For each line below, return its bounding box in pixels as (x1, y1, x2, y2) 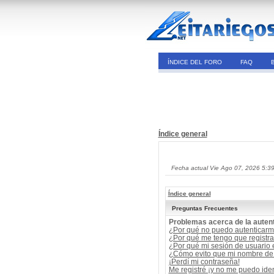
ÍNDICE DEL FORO (167, 59, 222, 65)
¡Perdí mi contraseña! (168, 257, 240, 266)
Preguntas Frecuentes (171, 205, 238, 212)
